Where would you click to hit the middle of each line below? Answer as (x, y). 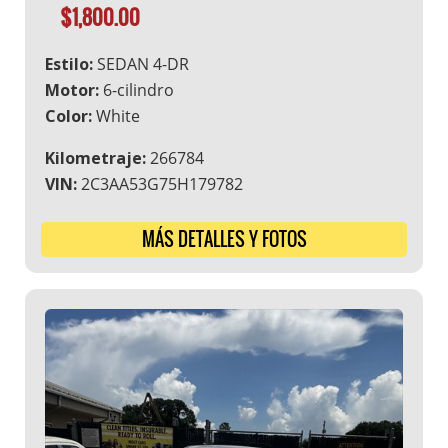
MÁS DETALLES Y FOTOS (224, 239)
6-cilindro (136, 90)
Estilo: (69, 64)
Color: (68, 116)
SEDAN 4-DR (141, 64)
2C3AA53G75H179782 (160, 184)
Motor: (72, 90)
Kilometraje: (95, 158)
